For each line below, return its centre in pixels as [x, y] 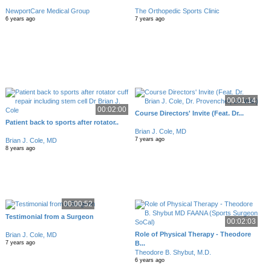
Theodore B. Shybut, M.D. [173, 252]
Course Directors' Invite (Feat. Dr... [190, 113]
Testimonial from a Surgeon [49, 217]
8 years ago [20, 148]
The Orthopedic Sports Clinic [178, 11]
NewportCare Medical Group [47, 11]
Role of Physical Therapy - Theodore [193, 234]
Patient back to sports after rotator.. [62, 122]
